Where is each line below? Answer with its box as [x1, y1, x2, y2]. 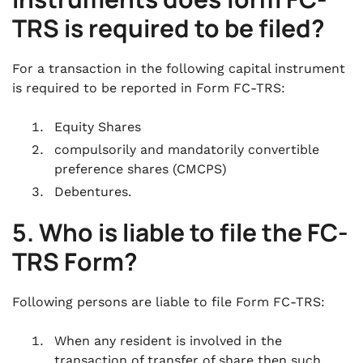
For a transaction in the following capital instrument [12, 61, 345, 76]
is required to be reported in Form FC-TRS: [12, 80, 285, 96]
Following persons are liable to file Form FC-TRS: [12, 294, 325, 310]
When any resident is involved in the [54, 333, 282, 348]
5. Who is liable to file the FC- [12, 216, 348, 249]
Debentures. [54, 184, 131, 199]
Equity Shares [54, 119, 141, 135]
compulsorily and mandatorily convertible [54, 142, 319, 157]
